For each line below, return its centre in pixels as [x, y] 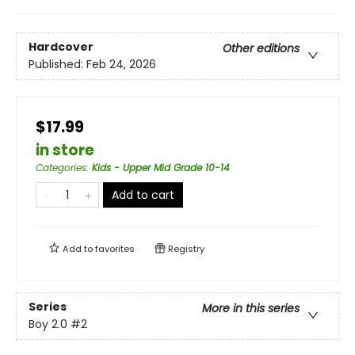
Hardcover [61, 47]
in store [65, 150]
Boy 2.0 [48, 324]
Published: [57, 65]
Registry [185, 249]
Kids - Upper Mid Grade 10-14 [161, 168]
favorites [115, 249]
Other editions [261, 49]
